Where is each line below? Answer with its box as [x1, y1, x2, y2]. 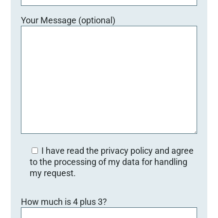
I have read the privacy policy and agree [41, 145, 194, 156]
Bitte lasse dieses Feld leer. [20, 189, 125, 200]
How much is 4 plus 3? [20, 196, 107, 207]
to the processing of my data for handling [29, 156, 187, 167]
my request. [29, 167, 76, 178]
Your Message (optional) [20, 15, 115, 25]
